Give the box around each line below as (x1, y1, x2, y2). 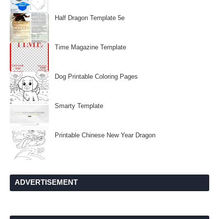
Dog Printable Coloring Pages (55, 73, 138, 80)
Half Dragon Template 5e (55, 14, 125, 22)
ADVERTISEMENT (15, 178, 78, 186)
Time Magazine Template (55, 44, 126, 51)
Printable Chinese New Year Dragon (55, 131, 155, 139)
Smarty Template (55, 102, 103, 109)
